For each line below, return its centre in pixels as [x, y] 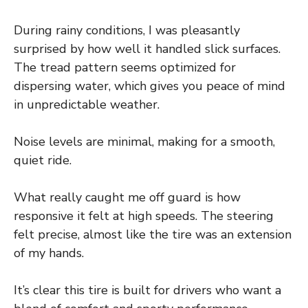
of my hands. [49, 253]
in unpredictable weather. [87, 105]
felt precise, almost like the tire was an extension [153, 235]
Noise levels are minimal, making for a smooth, [144, 142]
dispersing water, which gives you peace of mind [150, 86]
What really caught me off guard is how [127, 198]
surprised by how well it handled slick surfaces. [147, 49]
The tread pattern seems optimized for [125, 68]
